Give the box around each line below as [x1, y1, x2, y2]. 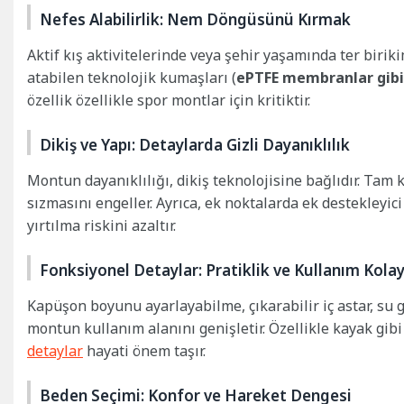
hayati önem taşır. [83, 340, 206, 361]
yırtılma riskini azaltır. [27, 215, 176, 235]
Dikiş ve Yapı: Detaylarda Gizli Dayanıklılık [40, 133, 350, 155]
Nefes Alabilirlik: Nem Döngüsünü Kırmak [40, 8, 351, 30]
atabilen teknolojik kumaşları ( [27, 67, 236, 87]
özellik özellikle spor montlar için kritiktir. [27, 89, 310, 110]
